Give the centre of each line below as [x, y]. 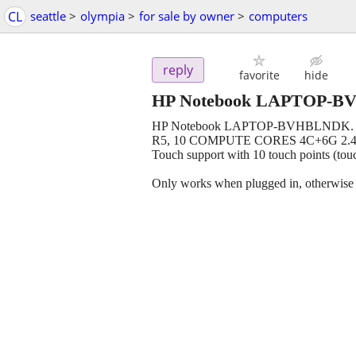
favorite [259, 75]
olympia [103, 16]
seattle [48, 16]
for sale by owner [187, 16]
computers [278, 16]
